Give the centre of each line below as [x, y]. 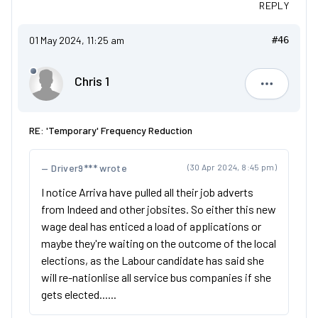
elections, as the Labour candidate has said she [153, 260]
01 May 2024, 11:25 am [77, 40]
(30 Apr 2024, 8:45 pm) [232, 167]
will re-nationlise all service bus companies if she [156, 277]
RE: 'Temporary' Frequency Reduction [111, 130]
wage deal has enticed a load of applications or [151, 226]
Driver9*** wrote [89, 168]
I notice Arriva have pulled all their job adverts [147, 192]
